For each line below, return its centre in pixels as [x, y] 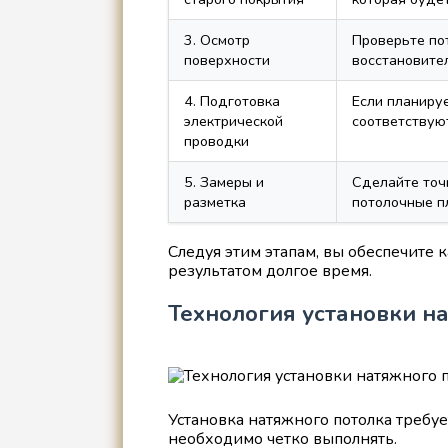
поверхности [226, 59]
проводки [216, 140]
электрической [233, 120]
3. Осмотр [216, 39]
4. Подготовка [231, 100]
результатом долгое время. [269, 270]
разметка [214, 201]
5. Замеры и [223, 181]
